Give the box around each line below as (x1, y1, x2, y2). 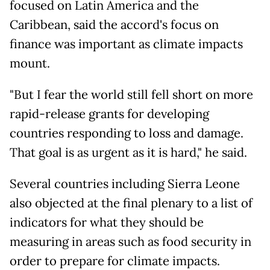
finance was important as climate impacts (10, 36, 243, 52)
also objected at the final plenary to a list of (10, 195, 253, 212)
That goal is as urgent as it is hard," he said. (10, 145, 247, 161)
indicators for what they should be (10, 215, 204, 231)
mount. (10, 55, 50, 72)
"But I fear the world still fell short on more (10, 87, 253, 103)
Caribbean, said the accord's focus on (10, 17, 219, 33)
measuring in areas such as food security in (10, 234, 251, 250)
